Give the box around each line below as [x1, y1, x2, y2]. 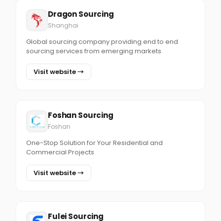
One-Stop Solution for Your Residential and [26, 138, 163, 147]
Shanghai [48, 21, 78, 30]
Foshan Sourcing [48, 110, 113, 120]
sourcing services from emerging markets [26, 46, 161, 56]
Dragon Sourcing [48, 9, 114, 19]
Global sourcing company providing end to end [26, 37, 178, 46]
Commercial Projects [26, 147, 94, 157]
